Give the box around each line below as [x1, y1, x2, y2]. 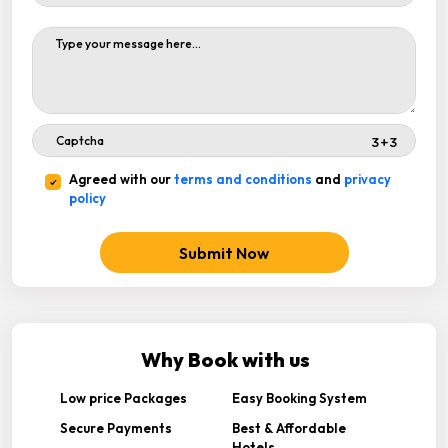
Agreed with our [69, 171, 174, 187]
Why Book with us [140, 347, 310, 372]
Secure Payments [60, 420, 172, 436]
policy [69, 190, 106, 206]
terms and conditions [174, 171, 312, 187]
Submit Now [179, 242, 269, 263]
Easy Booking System [231, 390, 367, 406]
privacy [344, 171, 391, 187]
